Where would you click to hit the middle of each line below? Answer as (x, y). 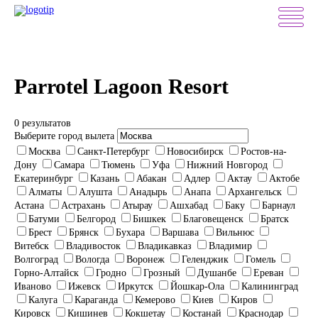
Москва (44, 152)
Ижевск (84, 286)
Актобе (284, 179)
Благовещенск (213, 219)
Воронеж (146, 259)
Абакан (152, 179)
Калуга (43, 300)
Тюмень (118, 165)
